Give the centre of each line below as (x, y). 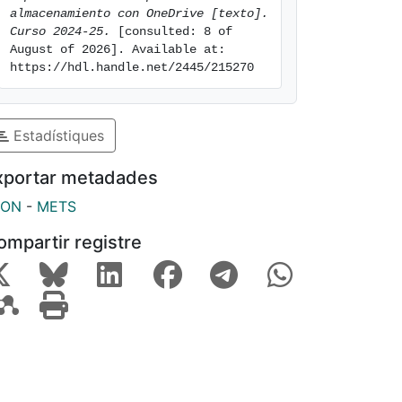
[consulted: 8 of (171, 31)
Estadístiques (57, 135)
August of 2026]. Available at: (118, 49)
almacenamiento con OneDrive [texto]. (139, 13)
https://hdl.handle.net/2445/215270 (132, 67)
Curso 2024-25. (60, 31)
